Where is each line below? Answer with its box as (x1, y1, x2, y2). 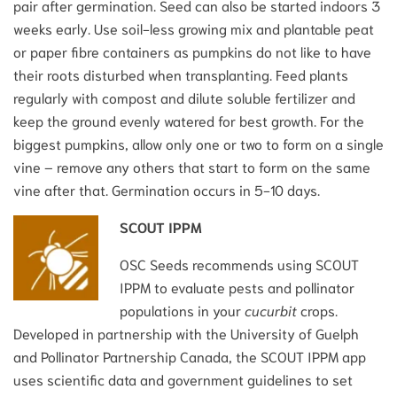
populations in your (120, 300, 245, 319)
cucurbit (245, 300, 297, 319)
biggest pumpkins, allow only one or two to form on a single (13, 133, 384, 152)
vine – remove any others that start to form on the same (13, 156, 370, 175)
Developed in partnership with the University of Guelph (13, 323, 359, 342)
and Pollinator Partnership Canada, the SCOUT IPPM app (13, 346, 366, 365)
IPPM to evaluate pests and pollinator (120, 276, 354, 296)
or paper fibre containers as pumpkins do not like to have (13, 41, 371, 60)
